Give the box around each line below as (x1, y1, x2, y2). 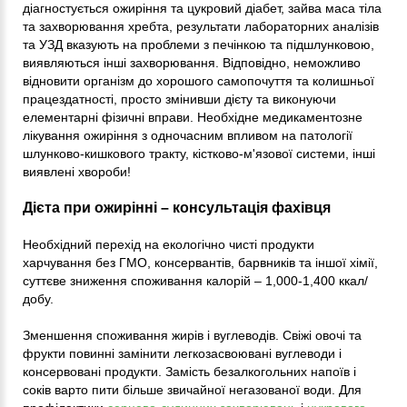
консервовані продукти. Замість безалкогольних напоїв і (23, 364, 356, 380)
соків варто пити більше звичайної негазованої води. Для (23, 382, 362, 398)
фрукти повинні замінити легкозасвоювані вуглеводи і (23, 346, 342, 362)
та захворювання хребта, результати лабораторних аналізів (23, 19, 379, 35)
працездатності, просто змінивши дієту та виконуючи (23, 92, 336, 107)
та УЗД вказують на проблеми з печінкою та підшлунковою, (23, 37, 374, 53)
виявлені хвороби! (23, 164, 131, 180)
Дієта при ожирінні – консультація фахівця (23, 200, 331, 216)
